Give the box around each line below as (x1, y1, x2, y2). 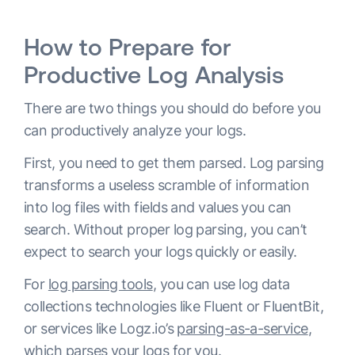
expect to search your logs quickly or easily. (24, 242, 301, 260)
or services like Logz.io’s (24, 319, 177, 337)
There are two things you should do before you (24, 99, 321, 116)
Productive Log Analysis (24, 60, 284, 88)
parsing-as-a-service (177, 319, 308, 337)
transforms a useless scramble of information (24, 176, 310, 193)
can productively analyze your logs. (24, 121, 246, 139)
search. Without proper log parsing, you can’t (24, 220, 307, 238)
